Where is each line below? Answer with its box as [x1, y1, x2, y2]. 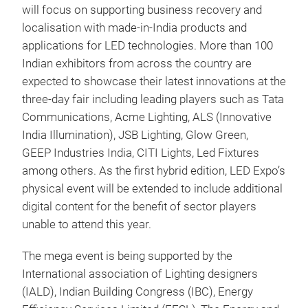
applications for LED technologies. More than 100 [22, 39, 273, 52]
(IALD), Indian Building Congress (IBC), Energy [22, 285, 253, 298]
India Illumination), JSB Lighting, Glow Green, [22, 129, 248, 142]
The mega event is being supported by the [22, 250, 232, 263]
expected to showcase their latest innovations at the [22, 75, 286, 88]
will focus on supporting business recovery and [22, 3, 262, 16]
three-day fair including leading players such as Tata [22, 93, 284, 106]
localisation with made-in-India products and [22, 21, 247, 34]
